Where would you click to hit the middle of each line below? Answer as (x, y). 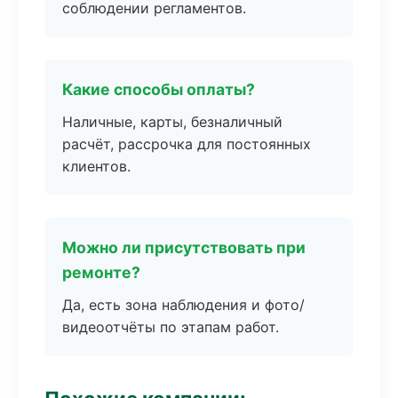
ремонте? (101, 272)
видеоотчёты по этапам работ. (171, 327)
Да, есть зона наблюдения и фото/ (183, 305)
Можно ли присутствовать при (184, 247)
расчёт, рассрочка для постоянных (187, 144)
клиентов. (96, 166)
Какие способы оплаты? (159, 89)
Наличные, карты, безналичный (172, 122)
